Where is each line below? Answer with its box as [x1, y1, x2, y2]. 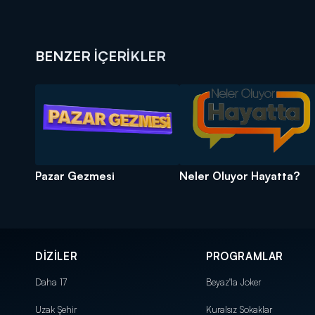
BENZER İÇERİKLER [35, 46, 166, 65]
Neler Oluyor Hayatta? [179, 168, 300, 183]
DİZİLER [35, 249, 78, 263]
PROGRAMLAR [206, 249, 283, 263]
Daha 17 [35, 276, 67, 288]
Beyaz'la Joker [206, 276, 261, 288]
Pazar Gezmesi [35, 168, 115, 183]
